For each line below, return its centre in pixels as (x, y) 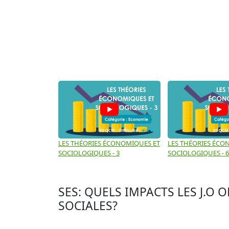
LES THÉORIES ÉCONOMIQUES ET (109, 143)
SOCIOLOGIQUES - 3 (89, 153)
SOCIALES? (88, 205)
